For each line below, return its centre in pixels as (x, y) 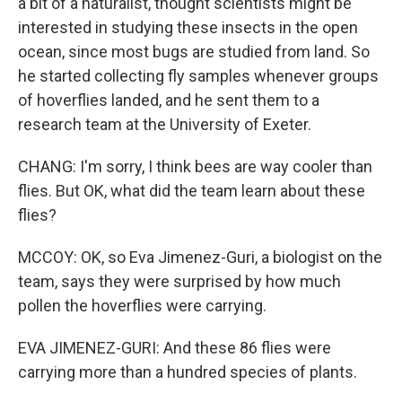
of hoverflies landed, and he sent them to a (169, 100)
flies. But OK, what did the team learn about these (192, 191)
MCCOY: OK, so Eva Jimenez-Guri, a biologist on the (200, 257)
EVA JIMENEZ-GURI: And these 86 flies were (175, 348)
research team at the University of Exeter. (165, 124)
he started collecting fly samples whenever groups (198, 76)
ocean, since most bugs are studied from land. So (194, 52)
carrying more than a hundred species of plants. (188, 372)
